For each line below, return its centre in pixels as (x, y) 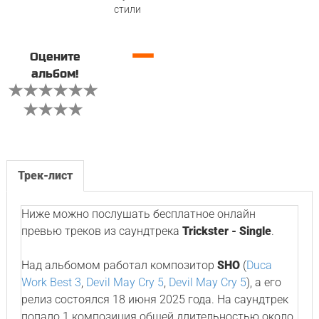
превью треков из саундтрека (101, 231)
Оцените (55, 57)
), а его (263, 282)
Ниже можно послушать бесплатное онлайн (138, 214)
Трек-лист (45, 176)
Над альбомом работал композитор (119, 265)
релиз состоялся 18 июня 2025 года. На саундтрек (155, 299)
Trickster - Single (226, 231)
